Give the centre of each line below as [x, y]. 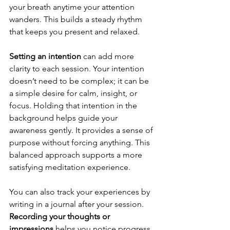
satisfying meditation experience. [70, 167]
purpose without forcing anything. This [81, 143]
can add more [109, 56]
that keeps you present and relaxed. [74, 32]
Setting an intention [45, 56]
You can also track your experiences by [81, 192]
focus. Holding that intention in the [74, 106]
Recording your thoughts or [61, 217]
